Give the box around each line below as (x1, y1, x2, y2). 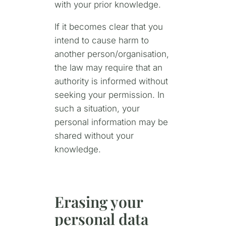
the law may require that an (54, 63, 162, 73)
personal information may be (54, 117, 168, 128)
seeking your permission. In (54, 90, 164, 100)
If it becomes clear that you (54, 22, 163, 32)
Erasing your (54, 191, 143, 212)
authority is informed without (54, 76, 168, 87)
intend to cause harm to (54, 35, 149, 46)
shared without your (54, 131, 134, 141)
